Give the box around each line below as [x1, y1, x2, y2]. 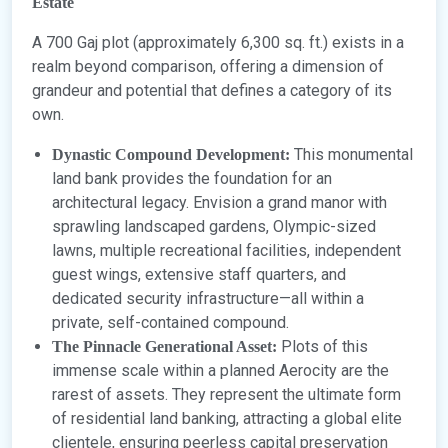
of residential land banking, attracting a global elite [52, 409, 402, 429]
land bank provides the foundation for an [52, 169, 332, 189]
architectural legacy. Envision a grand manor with [52, 193, 387, 213]
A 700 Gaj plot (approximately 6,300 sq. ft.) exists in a [32, 33, 404, 53]
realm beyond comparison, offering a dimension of [32, 57, 384, 77]
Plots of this [277, 337, 368, 357]
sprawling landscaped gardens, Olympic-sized [52, 217, 376, 237]
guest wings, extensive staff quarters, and [52, 265, 346, 285]
